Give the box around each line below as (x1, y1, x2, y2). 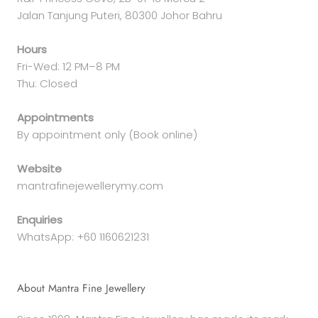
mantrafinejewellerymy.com (17, 177, 163, 193)
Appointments (17, 109, 94, 125)
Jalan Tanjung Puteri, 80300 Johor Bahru (17, 7, 222, 23)
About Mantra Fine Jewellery (17, 280, 146, 296)
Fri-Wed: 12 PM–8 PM (17, 58, 120, 74)
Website (17, 160, 62, 176)
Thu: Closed (17, 75, 77, 91)
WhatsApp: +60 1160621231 (17, 229, 149, 244)
